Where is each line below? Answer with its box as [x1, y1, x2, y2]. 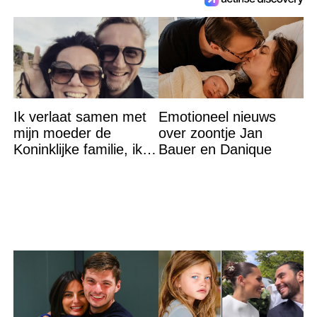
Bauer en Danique [158, 142, 272, 158]
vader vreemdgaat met [13, 174, 156, 190]
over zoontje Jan [158, 125, 263, 142]
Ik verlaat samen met [13, 109, 146, 125]
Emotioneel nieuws [158, 109, 276, 125]
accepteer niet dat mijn [13, 158, 156, 174]
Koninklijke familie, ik [13, 142, 142, 158]
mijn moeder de [13, 125, 111, 142]
